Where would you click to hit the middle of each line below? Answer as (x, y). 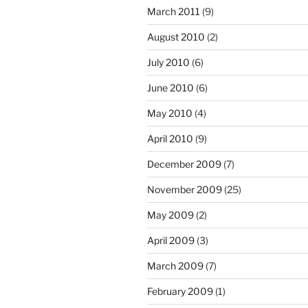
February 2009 (180, 291)
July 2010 (168, 63)
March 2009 (175, 266)
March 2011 (174, 12)
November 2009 (185, 190)
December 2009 (184, 164)
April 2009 (171, 241)
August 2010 (176, 37)
